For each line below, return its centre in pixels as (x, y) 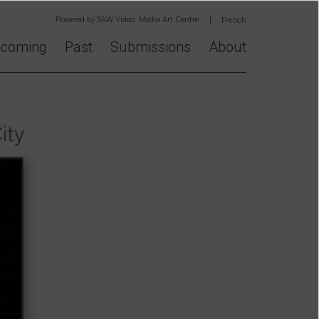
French (234, 20)
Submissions (151, 47)
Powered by (76, 20)
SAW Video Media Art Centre (147, 20)
